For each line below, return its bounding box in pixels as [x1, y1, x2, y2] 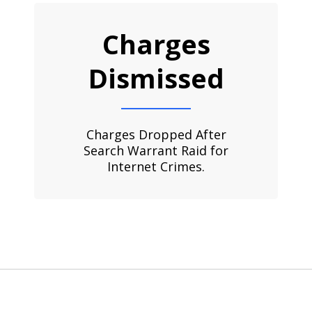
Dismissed [88, 60, 224, 96]
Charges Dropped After [86, 125, 226, 143]
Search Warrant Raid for [84, 141, 228, 159]
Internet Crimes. [107, 157, 205, 175]
